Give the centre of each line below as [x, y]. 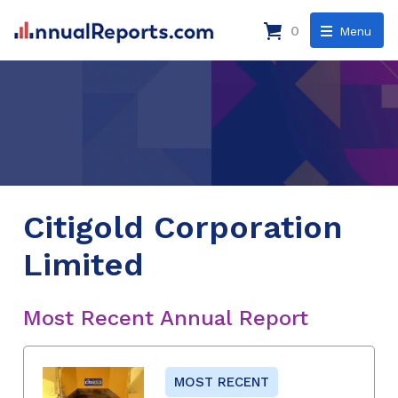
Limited [84, 264]
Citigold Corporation [183, 227]
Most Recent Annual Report [166, 318]
